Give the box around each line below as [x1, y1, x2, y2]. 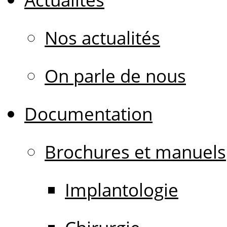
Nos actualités [45, 26, 160, 50]
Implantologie [65, 178, 178, 202]
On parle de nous [45, 64, 186, 88]
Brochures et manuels [45, 140, 226, 164]
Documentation [24, 102, 153, 126]
